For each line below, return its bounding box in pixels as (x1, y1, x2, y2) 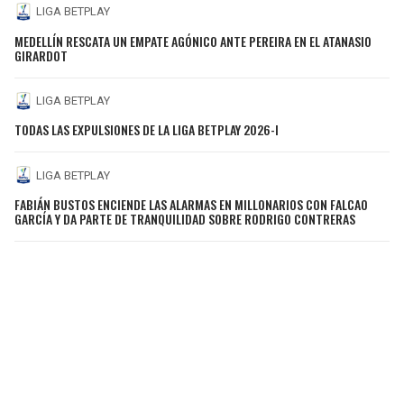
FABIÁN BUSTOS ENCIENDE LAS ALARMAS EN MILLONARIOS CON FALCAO (14, 194, 368, 214)
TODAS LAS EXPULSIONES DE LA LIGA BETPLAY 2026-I (14, 120, 279, 140)
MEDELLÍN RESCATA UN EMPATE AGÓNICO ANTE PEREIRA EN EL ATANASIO (14, 31, 372, 50)
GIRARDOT (14, 45, 68, 65)
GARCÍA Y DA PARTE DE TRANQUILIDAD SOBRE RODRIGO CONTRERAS (14, 208, 355, 228)
